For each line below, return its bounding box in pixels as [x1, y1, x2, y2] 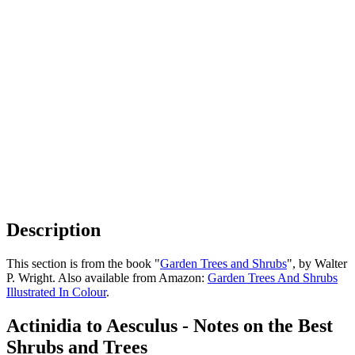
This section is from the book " [6, 256, 160, 270]
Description [6, 219, 101, 240]
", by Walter [287, 256, 347, 270]
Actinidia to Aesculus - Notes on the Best [6, 315, 333, 336]
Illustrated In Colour [6, 284, 106, 299]
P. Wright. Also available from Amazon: [6, 270, 208, 284]
